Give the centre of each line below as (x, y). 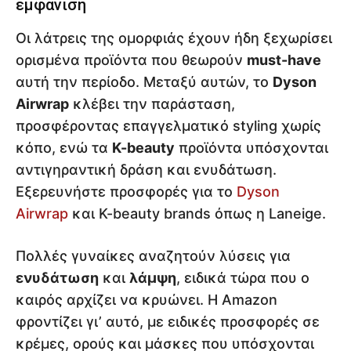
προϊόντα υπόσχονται (251, 148)
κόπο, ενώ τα (64, 148)
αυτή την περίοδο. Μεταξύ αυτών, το (144, 82)
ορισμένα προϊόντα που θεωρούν (131, 60)
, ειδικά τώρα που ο (243, 278)
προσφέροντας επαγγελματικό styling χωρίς (168, 126)
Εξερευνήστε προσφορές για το (126, 192)
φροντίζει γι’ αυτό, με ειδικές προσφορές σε (168, 322)
